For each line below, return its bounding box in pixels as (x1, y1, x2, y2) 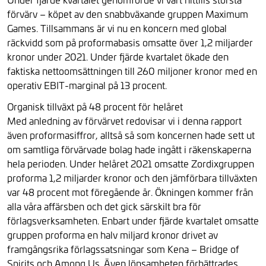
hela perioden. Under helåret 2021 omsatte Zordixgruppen (7, 157, 254, 170)
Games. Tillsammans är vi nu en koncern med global (7, 21, 227, 34)
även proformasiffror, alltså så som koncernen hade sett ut (7, 128, 255, 141)
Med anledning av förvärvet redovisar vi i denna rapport (7, 114, 242, 127)
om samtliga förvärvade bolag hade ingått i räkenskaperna (7, 142, 251, 156)
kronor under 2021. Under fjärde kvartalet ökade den (7, 50, 229, 63)
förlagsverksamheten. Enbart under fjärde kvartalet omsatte (7, 214, 259, 227)
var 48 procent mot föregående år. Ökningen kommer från (7, 185, 253, 198)
